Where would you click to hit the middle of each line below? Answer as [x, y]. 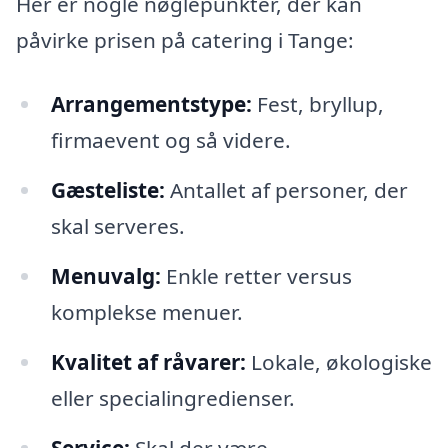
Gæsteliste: [107, 189]
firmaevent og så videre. [170, 140]
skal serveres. [117, 225]
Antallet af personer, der [286, 189]
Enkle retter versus [256, 275]
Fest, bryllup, [317, 104]
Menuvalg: [105, 275]
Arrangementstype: [151, 104]
